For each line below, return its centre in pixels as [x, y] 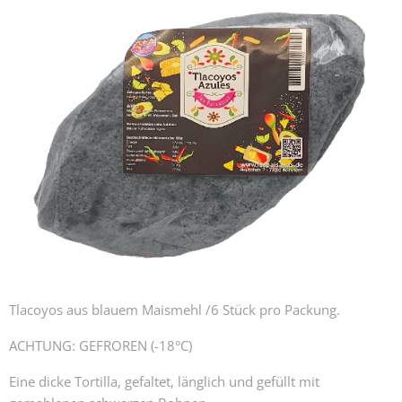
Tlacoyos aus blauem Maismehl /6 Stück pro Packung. [175, 309]
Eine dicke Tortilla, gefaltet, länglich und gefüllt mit [164, 381]
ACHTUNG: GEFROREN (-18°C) [100, 345]
